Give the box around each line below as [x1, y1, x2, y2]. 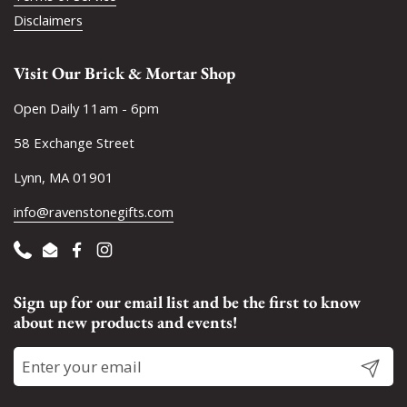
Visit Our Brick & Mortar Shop [14, 62, 235, 85]
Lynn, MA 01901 [14, 168, 114, 187]
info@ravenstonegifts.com [14, 203, 174, 222]
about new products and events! [14, 311, 237, 334]
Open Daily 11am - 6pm [14, 99, 159, 118]
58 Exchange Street [14, 134, 134, 153]
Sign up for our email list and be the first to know [14, 291, 361, 314]
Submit [355, 359, 399, 378]
